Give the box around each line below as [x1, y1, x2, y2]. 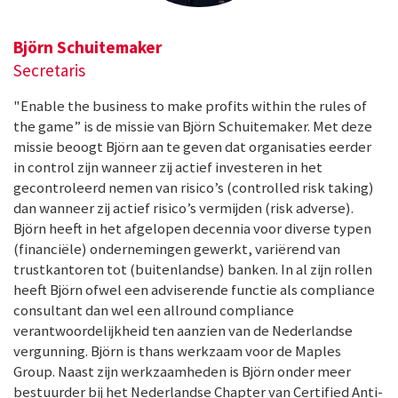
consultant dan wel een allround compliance [13, 301, 294, 321]
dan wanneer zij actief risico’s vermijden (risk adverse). [13, 199, 354, 219]
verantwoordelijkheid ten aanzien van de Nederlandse [13, 322, 353, 341]
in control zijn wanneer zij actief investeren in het [13, 158, 322, 178]
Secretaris [13, 60, 85, 82]
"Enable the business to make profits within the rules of [13, 97, 367, 116]
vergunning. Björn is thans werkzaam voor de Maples [13, 342, 341, 362]
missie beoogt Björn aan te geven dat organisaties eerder [13, 138, 371, 157]
